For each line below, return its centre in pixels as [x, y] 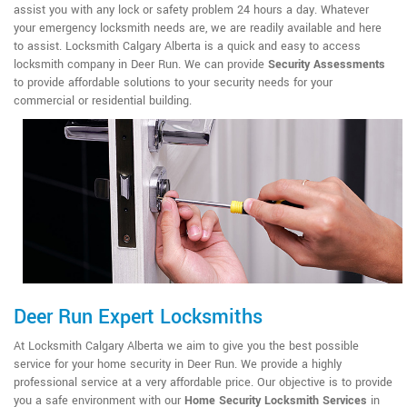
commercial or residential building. [103, 101]
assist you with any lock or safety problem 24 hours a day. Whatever [191, 10]
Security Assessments [327, 65]
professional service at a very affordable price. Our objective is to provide [203, 382]
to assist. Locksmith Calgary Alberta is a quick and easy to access [187, 47]
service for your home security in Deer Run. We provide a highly [178, 364]
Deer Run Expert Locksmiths [138, 317]
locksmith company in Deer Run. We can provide [141, 65]
